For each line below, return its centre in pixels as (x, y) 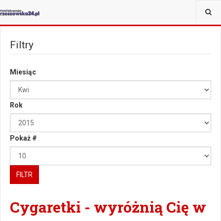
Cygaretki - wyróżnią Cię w (108, 207)
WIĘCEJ (74, 9)
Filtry (22, 45)
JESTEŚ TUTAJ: (29, 9)
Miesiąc (23, 72)
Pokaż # (23, 138)
